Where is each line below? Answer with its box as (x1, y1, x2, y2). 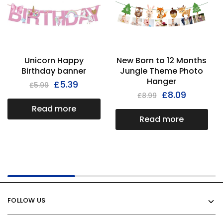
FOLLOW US (7, 195, 46, 205)
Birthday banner (21, 65, 87, 77)
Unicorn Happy (24, 54, 84, 66)
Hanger (147, 75, 177, 87)
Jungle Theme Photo (120, 65, 204, 77)
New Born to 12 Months (116, 54, 207, 66)
